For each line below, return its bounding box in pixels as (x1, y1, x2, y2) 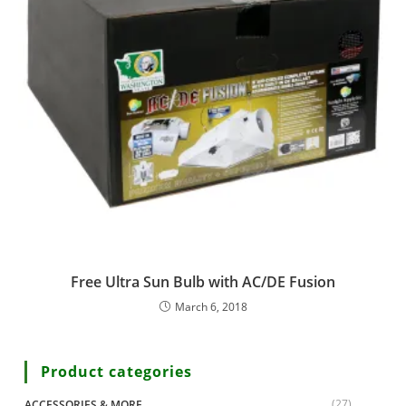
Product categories (41, 362, 192, 382)
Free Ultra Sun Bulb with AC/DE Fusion (71, 272, 335, 293)
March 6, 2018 (174, 299, 247, 315)
